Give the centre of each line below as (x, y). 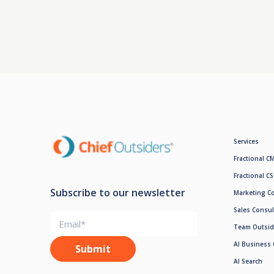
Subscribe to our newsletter (118, 192)
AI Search (248, 261)
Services (246, 141)
